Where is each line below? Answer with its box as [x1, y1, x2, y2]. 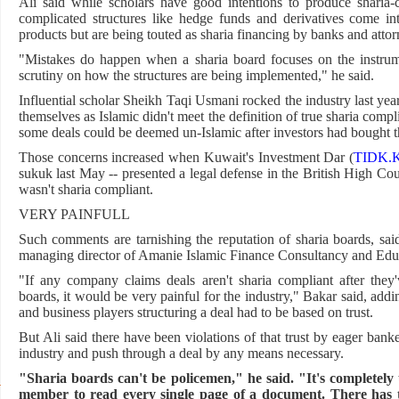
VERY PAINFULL [18, 207, 130, 222]
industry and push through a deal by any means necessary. [18, 346, 344, 361]
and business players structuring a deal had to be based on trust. [18, 305, 373, 320]
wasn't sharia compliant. [18, 182, 153, 197]
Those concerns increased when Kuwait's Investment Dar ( [18, 150, 354, 165]
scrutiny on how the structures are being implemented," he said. [18, 68, 374, 83]
